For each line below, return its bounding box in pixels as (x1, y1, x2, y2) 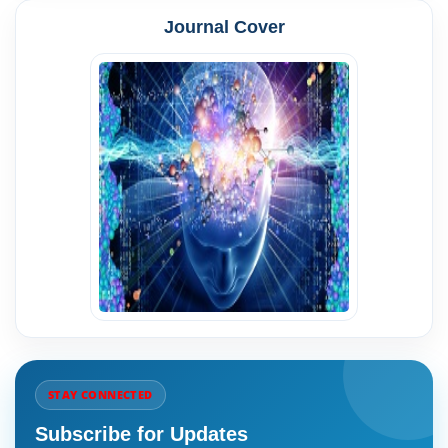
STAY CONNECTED (48, 387, 153, 402)
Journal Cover (163, 17, 285, 37)
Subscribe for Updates (35, 423, 248, 445)
